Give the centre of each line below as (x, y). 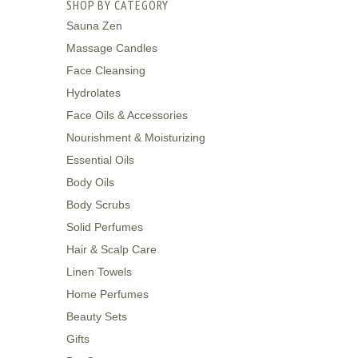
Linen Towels (99, 272)
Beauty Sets (96, 316)
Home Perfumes (107, 294)
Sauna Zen (94, 26)
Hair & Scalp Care (111, 249)
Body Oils (90, 182)
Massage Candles (111, 48)
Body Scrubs (98, 205)
